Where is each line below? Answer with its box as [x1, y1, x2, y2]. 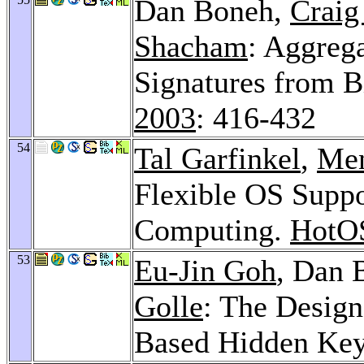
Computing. [134, 212, 290, 247]
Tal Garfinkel [134, 141, 301, 175]
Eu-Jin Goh [134, 253, 276, 288]
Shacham [134, 28, 248, 63]
